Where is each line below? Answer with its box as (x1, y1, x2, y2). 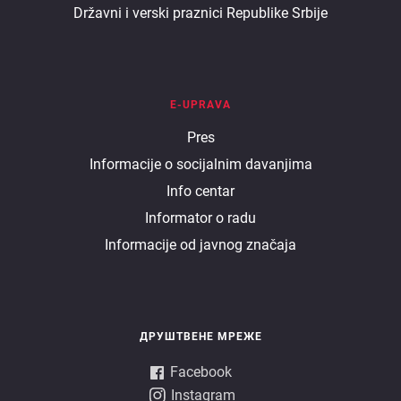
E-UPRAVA (170, 98, 231, 111)
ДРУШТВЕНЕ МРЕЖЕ (139, 329, 262, 343)
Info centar (166, 182, 235, 200)
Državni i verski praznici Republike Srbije (73, 4, 328, 21)
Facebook (169, 363, 232, 380)
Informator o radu (145, 209, 256, 226)
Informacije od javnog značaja (105, 235, 296, 253)
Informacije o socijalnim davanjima (89, 155, 312, 173)
